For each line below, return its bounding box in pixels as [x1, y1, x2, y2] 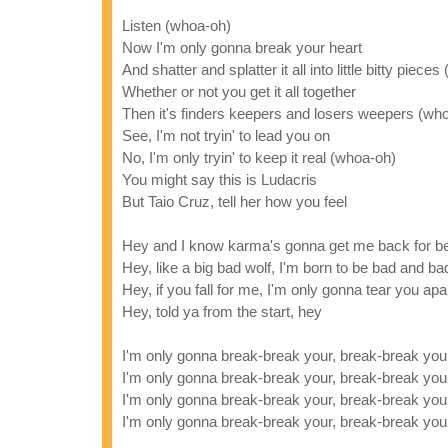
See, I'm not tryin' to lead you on [122, 127, 330, 144]
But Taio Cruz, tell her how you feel [122, 193, 347, 210]
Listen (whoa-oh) [122, 17, 231, 34]
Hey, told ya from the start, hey [122, 303, 322, 320]
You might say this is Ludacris [122, 171, 317, 188]
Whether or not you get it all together [122, 83, 356, 100]
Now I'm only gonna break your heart [122, 39, 362, 56]
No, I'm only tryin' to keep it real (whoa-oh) [122, 149, 396, 166]
